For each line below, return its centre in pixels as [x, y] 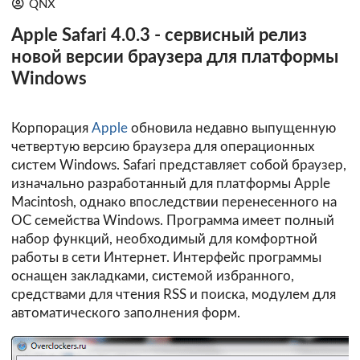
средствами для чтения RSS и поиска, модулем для [174, 295]
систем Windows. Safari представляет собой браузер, [179, 166]
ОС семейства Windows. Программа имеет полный [173, 221]
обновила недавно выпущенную [232, 129]
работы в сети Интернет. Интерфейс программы [166, 258]
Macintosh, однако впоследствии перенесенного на [174, 202]
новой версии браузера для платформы [175, 57]
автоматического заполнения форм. [126, 313]
